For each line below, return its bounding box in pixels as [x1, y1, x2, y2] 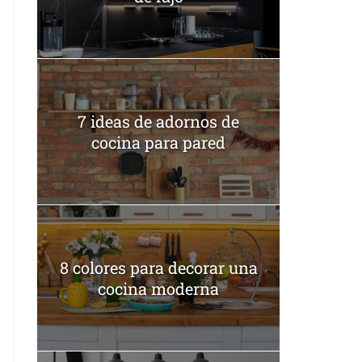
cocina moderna [98, 277, 219, 299]
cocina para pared [91, 131, 225, 153]
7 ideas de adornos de [78, 110, 239, 132]
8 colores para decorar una [59, 256, 258, 278]
